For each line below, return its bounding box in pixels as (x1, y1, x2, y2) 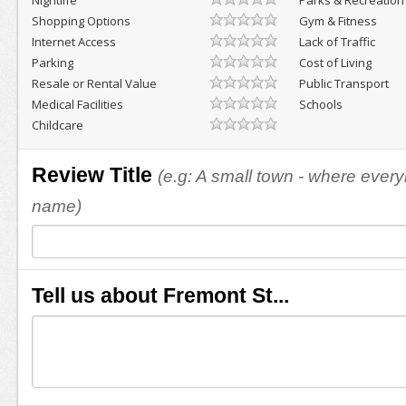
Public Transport (299, 75, 390, 92)
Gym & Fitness (299, 13, 378, 29)
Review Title (31, 163, 152, 187)
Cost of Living (299, 54, 372, 71)
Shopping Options (31, 13, 130, 29)
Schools (299, 96, 343, 112)
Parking (31, 54, 73, 71)
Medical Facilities (31, 96, 123, 112)
